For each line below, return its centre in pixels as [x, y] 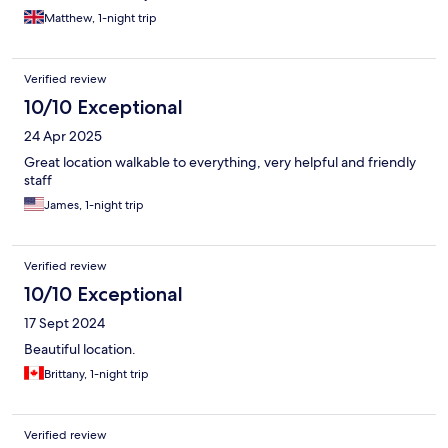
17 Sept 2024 [64, 323]
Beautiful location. [80, 349]
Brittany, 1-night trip [96, 374]
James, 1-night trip [94, 205]
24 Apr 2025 [63, 136]
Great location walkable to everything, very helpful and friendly [220, 162]
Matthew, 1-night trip [100, 18]
